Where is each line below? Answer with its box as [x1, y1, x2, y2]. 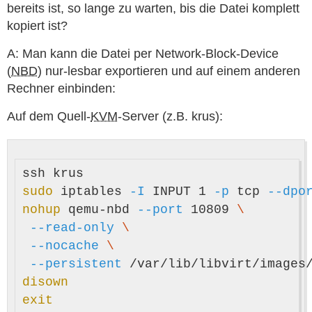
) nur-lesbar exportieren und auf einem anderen [38, 64, 300, 78]
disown [22, 275, 68, 289]
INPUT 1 [145, 185, 214, 198]
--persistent [30, 257, 122, 271]
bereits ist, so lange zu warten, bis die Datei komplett [7, 1, 299, 15]
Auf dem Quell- [7, 109, 91, 123]
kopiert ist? [7, 19, 68, 33]
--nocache [30, 239, 99, 253]
